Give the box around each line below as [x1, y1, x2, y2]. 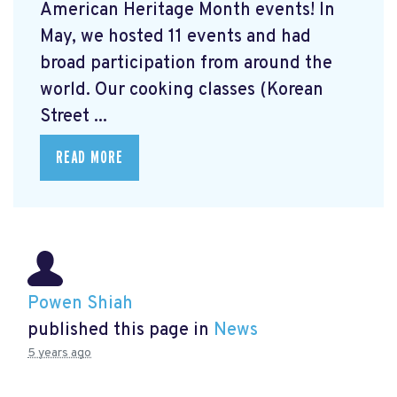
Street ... [40, 105, 107, 128]
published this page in [27, 319, 214, 343]
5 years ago [27, 346, 91, 362]
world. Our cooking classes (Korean [40, 78, 323, 102]
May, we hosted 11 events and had [40, 25, 311, 49]
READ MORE [56, 148, 123, 167]
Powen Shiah [27, 292, 133, 316]
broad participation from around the [40, 51, 332, 75]
